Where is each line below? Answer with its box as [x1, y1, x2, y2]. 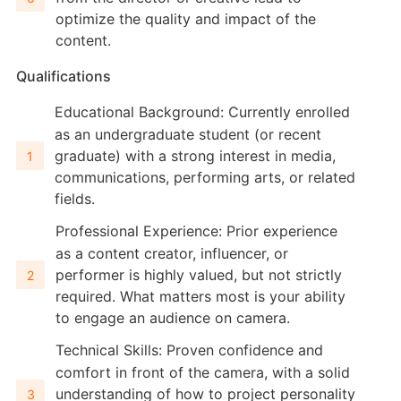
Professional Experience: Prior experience [55, 222, 337, 240]
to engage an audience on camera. [55, 309, 290, 327]
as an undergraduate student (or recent [54, 125, 321, 143]
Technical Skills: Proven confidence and [55, 341, 323, 359]
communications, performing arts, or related [54, 168, 355, 186]
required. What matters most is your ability [55, 287, 346, 305]
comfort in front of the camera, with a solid [55, 363, 350, 381]
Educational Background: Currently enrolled [54, 103, 350, 121]
